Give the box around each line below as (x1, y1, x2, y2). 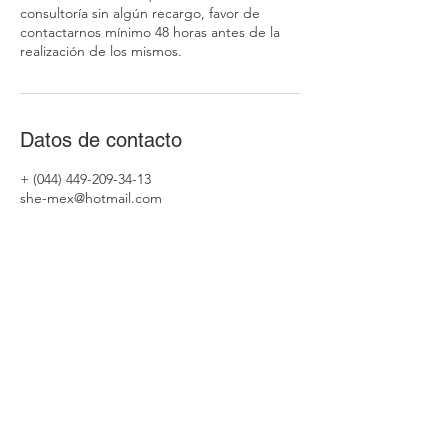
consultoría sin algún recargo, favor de (20, 4, 260, 22)
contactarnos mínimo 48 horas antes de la (20, 23, 280, 41)
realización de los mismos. (20, 42, 182, 60)
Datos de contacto (20, 128, 182, 152)
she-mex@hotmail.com (20, 189, 162, 207)
